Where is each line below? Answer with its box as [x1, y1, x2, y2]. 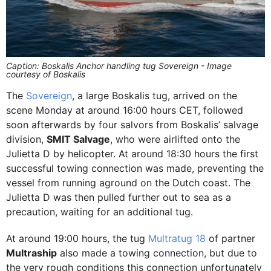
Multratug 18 [148, 232, 206, 245]
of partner [206, 232, 255, 245]
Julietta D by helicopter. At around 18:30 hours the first [6, 148, 258, 160]
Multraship [6, 247, 57, 260]
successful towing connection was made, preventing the [6, 162, 264, 175]
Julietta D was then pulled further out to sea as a [6, 191, 231, 204]
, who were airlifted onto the [110, 133, 240, 146]
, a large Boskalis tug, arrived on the [72, 90, 237, 102]
